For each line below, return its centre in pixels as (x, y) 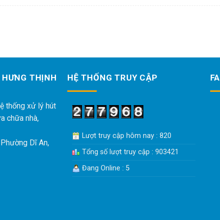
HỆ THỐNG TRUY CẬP (112, 78)
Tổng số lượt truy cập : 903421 (129, 152)
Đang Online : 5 (105, 168)
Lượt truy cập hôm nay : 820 (125, 136)
